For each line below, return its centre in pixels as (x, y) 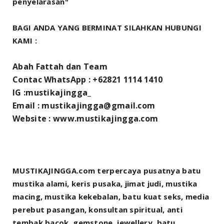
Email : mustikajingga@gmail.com (84, 106)
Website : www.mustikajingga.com (85, 119)
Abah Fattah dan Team (60, 67)
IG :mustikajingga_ (52, 93)
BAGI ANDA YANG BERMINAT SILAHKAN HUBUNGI (107, 28)
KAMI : (25, 41)
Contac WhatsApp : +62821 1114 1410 (88, 80)
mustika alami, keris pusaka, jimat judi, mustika (105, 184)
